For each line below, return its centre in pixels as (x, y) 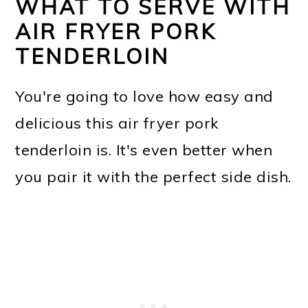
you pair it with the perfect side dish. (153, 176)
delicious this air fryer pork (117, 123)
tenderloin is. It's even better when (144, 150)
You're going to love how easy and (144, 96)
